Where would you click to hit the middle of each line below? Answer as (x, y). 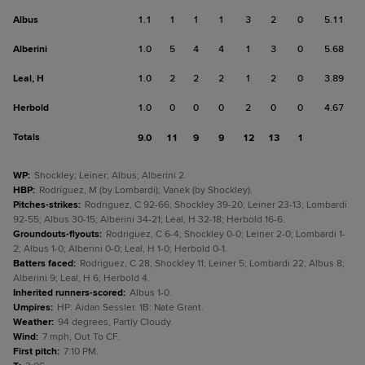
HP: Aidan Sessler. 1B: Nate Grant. (130, 308)
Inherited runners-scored (68, 293)
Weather (32, 322)
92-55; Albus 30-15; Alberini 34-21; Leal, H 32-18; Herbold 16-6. (149, 220)
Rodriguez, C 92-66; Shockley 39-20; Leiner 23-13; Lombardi (216, 205)
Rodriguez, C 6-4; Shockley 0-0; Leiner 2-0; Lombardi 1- (226, 234)
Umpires (32, 308)
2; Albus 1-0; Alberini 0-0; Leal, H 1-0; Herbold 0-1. (120, 249)
